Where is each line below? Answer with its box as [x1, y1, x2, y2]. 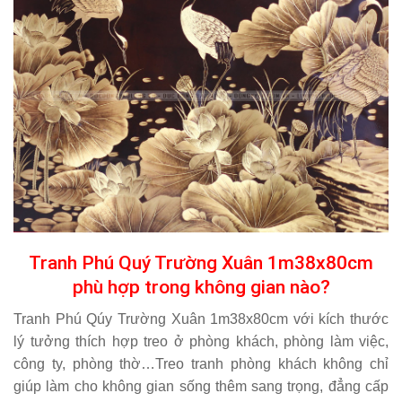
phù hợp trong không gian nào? [72, 275, 330, 299]
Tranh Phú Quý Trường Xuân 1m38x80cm [29, 251, 373, 275]
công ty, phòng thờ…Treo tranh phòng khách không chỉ [13, 355, 389, 371]
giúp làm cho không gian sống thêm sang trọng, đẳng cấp [13, 378, 389, 394]
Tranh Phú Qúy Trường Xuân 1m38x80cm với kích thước [13, 310, 389, 327]
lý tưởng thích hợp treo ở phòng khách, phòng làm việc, [13, 333, 389, 349]
